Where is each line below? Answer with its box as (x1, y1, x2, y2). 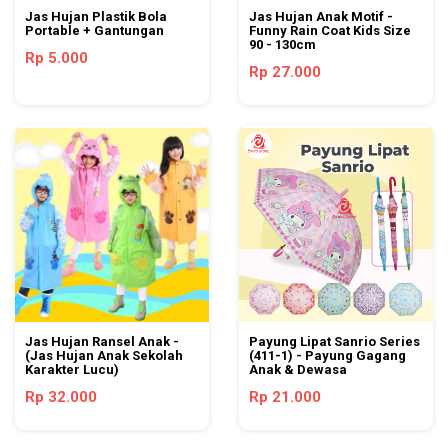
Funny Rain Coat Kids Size (249, 23, 411, 38)
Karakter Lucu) (25, 362, 119, 377)
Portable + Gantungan (25, 23, 164, 38)
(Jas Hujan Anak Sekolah (25, 348, 183, 363)
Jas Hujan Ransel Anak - (25, 334, 179, 349)
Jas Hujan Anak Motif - (249, 9, 393, 24)
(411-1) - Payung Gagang (249, 348, 406, 363)
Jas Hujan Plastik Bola (25, 9, 167, 24)
